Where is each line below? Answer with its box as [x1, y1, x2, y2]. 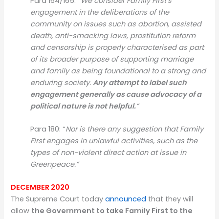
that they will [146, 194, 194, 204]
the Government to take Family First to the [31, 206, 193, 216]
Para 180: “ [30, 124, 66, 134]
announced [105, 194, 147, 204]
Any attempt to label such [93, 77, 187, 88]
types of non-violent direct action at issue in [30, 147, 187, 157]
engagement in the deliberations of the [30, 7, 170, 17]
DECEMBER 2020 [11, 182, 70, 193]
